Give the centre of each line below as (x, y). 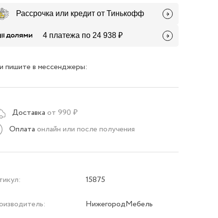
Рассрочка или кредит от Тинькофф (80, 14)
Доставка (29, 112)
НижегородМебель (119, 204)
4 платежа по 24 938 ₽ (83, 36)
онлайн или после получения (86, 129)
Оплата (22, 129)
